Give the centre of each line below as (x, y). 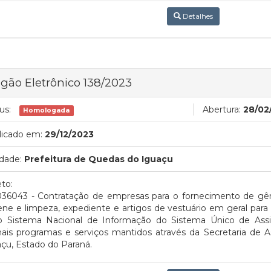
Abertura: (222, 109)
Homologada (47, 110)
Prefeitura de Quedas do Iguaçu (99, 159)
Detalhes (197, 16)
